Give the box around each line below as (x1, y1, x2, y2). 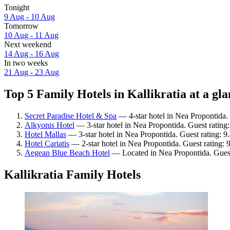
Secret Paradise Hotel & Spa (25, 111, 117, 120)
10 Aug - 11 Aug (4, 31, 59, 40)
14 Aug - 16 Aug (4, 49, 59, 59)
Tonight (4, 3, 29, 12)
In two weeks (4, 59, 48, 68)
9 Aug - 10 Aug (4, 12, 55, 22)
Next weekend (4, 40, 51, 49)
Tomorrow (4, 22, 39, 31)
